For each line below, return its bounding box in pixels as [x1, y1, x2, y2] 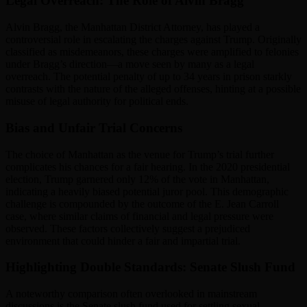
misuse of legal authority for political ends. [5, 95, 188, 108]
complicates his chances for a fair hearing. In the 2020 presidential [5, 160, 290, 173]
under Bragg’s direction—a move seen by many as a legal [5, 58, 254, 71]
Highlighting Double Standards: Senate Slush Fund [5, 260, 295, 275]
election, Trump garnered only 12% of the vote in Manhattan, [5, 173, 269, 185]
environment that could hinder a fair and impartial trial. [5, 234, 241, 247]
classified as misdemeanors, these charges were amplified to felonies [5, 46, 299, 58]
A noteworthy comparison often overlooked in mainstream [5, 288, 257, 299]
